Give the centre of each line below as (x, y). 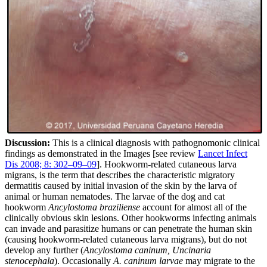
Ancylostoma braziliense (94, 207)
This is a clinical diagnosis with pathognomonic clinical (155, 143)
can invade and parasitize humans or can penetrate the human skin (128, 229)
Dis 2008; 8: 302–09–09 (51, 164)
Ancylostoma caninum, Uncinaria (147, 250)
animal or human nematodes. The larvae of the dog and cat (115, 197)
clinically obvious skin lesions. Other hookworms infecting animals (131, 218)
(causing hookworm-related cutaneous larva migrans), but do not (126, 240)
